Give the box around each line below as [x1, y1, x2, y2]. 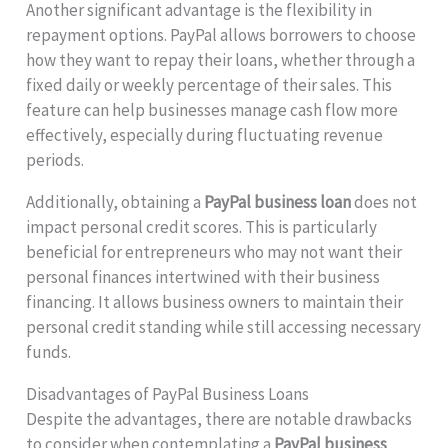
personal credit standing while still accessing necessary [26, 316, 422, 339]
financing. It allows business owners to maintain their [26, 291, 404, 314]
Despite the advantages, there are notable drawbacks [26, 408, 413, 431]
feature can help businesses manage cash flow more [26, 99, 399, 122]
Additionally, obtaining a [26, 191, 205, 214]
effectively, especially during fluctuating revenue [26, 124, 384, 147]
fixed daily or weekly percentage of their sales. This [26, 74, 393, 97]
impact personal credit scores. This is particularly [26, 216, 378, 239]
